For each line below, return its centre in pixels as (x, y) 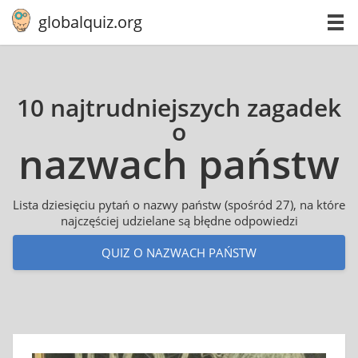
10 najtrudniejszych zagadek (179, 107)
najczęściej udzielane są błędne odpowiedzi (179, 221)
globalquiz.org (90, 22)
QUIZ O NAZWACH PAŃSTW (179, 253)
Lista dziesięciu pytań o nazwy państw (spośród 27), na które (179, 205)
